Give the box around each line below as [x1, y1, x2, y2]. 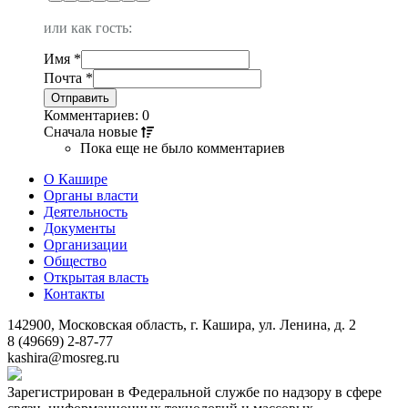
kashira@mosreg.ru [7, 349, 119, 365]
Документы [44, 219, 116, 236]
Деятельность [44, 203, 127, 219]
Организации [44, 236, 127, 252]
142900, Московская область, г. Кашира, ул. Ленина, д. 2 [7, 316, 356, 332]
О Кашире [44, 170, 107, 187]
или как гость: [44, 19, 132, 36]
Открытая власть [44, 269, 148, 285]
